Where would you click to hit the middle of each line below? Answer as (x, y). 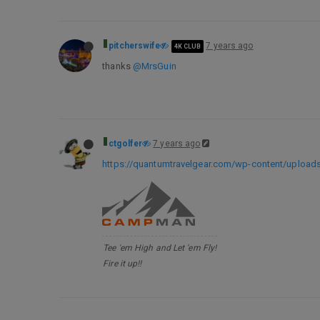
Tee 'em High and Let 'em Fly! (160, 248)
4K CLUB (187, 46)
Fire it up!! (122, 264)
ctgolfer (126, 144)
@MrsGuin (154, 66)
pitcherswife (135, 46)
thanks (117, 66)
